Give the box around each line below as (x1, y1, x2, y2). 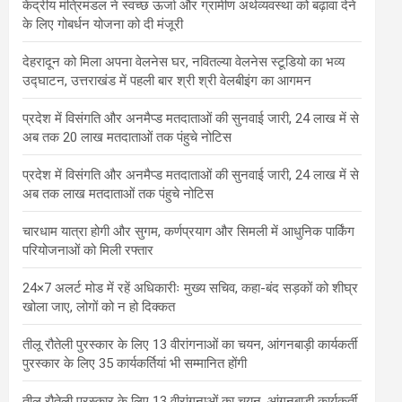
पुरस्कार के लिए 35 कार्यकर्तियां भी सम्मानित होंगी (22, 354, 250, 371)
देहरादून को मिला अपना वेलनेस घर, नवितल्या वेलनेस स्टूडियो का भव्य (22, 53, 345, 70)
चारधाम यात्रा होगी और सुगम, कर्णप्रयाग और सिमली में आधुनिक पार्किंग (22, 223, 354, 240)
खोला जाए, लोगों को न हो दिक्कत (22, 298, 175, 315)
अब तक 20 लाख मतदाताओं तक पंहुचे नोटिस (22, 128, 232, 145)
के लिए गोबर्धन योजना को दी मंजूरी (22, 15, 183, 32)
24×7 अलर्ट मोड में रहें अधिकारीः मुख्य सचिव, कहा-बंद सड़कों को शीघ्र (22, 279, 358, 296)
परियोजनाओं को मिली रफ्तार (22, 241, 153, 258)
